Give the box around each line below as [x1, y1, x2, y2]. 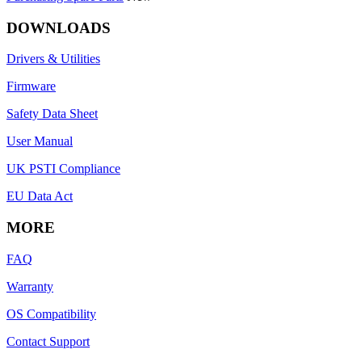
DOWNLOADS [6, 19, 111, 36]
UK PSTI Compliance [6, 162, 120, 176]
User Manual [6, 134, 73, 149]
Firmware [6, 79, 56, 94]
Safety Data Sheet [6, 107, 98, 121]
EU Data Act [6, 189, 73, 204]
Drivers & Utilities [6, 52, 100, 66]
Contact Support [6, 334, 90, 348]
